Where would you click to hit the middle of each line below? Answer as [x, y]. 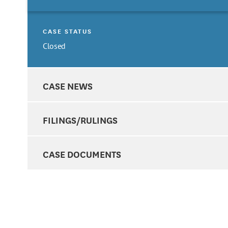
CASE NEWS [68, 85]
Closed [54, 46]
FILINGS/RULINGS [80, 120]
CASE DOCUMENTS [82, 154]
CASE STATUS [68, 31]
